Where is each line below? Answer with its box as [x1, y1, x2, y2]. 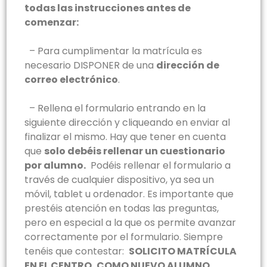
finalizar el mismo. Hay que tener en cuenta [24, 130, 226, 144]
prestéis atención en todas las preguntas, [24, 201, 219, 216]
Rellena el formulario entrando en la [38, 101, 206, 116]
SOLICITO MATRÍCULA [129, 244, 237, 259]
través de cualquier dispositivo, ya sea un [24, 173, 214, 187]
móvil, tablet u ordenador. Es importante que [24, 187, 234, 201]
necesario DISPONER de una [24, 58, 156, 73]
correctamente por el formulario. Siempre [24, 230, 223, 244]
